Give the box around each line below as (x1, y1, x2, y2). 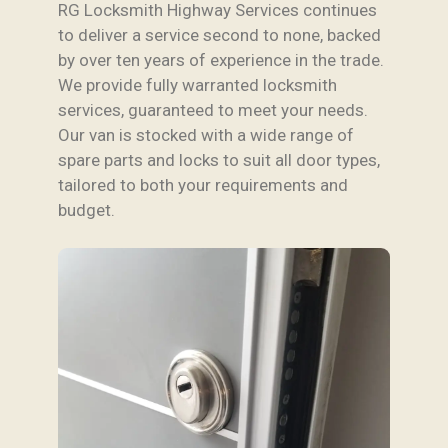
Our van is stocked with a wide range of (58, 124, 354, 145)
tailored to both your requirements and (58, 174, 348, 195)
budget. (58, 199, 115, 220)
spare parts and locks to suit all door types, (58, 149, 380, 170)
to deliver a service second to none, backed (58, 24, 381, 45)
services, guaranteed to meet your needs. (58, 99, 368, 120)
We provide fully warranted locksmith (58, 74, 337, 95)
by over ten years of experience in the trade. (58, 49, 384, 70)
